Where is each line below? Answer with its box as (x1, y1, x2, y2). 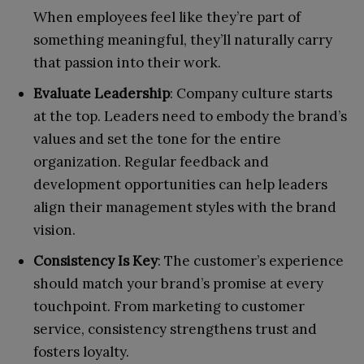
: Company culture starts (170, 84, 332, 103)
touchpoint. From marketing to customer (33, 297, 305, 316)
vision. (33, 221, 76, 240)
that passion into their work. (33, 54, 221, 72)
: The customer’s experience (158, 252, 344, 271)
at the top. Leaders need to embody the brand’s (33, 107, 347, 126)
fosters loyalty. (33, 343, 129, 362)
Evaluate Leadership (33, 84, 170, 103)
